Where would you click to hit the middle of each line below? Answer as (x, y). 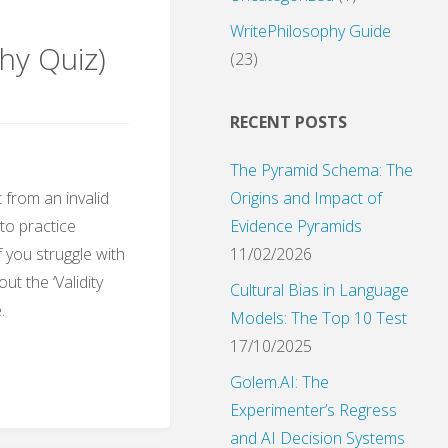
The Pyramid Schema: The (321, 170)
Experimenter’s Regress (313, 410)
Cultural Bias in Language (319, 290)
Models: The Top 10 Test (318, 318)
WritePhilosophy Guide (310, 31)
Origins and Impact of (306, 198)
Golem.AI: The (279, 382)
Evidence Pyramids (296, 226)
